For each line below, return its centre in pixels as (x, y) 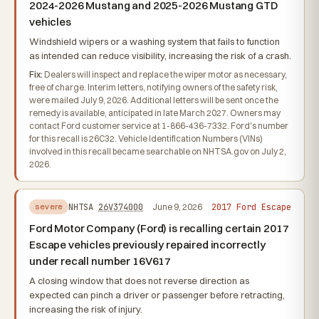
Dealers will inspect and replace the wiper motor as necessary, (165, 74)
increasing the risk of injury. (86, 309)
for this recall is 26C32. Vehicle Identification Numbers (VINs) (146, 138)
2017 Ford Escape (251, 207)
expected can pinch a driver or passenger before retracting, (157, 295)
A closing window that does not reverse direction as (139, 281)
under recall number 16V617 (100, 261)
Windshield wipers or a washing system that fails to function (155, 41)
